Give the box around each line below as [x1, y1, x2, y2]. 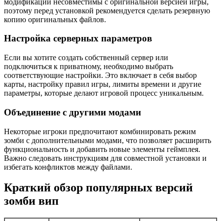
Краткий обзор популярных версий [4, 181, 193, 194]
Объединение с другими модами [4, 107, 141, 117]
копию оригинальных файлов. [4, 15, 106, 24]
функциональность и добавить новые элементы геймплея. [4, 145, 200, 153]
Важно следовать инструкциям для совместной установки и [4, 153, 207, 162]
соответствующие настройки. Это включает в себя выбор [4, 71, 197, 80]
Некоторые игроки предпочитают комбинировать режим [4, 127, 196, 136]
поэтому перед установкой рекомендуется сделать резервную [4, 6, 210, 15]
